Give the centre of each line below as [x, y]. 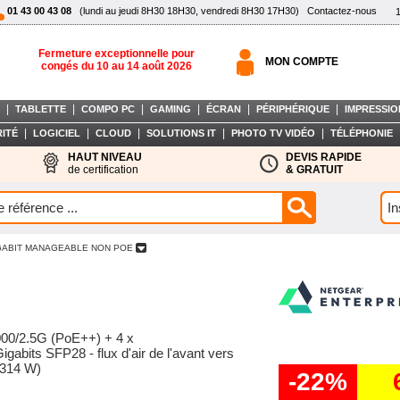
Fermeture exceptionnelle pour [116, 54]
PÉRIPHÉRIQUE [293, 109]
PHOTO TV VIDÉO [273, 133]
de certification [103, 170]
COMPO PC [108, 109]
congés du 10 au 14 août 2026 [116, 66]
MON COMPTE [302, 62]
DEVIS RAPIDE [324, 157]
